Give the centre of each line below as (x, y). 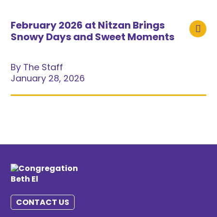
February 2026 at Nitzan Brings (88, 26)
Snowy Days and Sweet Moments (93, 38)
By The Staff (37, 68)
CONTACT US (43, 203)
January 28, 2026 (48, 79)
